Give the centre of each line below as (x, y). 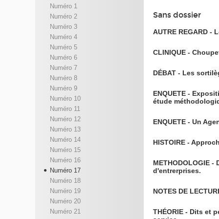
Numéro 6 (63, 58)
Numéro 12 (65, 119)
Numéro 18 (65, 181)
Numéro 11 (65, 109)
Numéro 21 (65, 212)
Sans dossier (177, 15)
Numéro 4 (63, 37)
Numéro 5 (63, 47)
